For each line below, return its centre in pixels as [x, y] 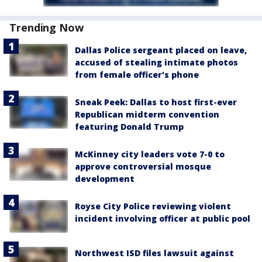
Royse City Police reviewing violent [153, 206]
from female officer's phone [137, 74]
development [105, 178]
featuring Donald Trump [129, 126]
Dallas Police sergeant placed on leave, [161, 50]
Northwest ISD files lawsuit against [154, 253]
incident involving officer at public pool [163, 218]
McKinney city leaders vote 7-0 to [150, 154]
